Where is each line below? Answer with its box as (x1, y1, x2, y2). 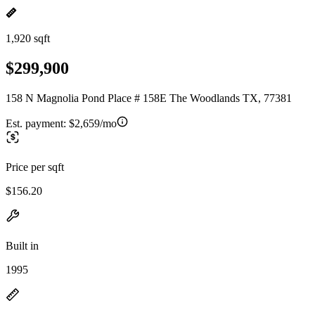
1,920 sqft (6, 32, 50, 44)
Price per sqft (6, 160, 64, 173)
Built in (6, 239, 39, 252)
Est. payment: (6, 117, 69, 129)
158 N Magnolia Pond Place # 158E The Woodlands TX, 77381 (6, 91, 292, 104)
